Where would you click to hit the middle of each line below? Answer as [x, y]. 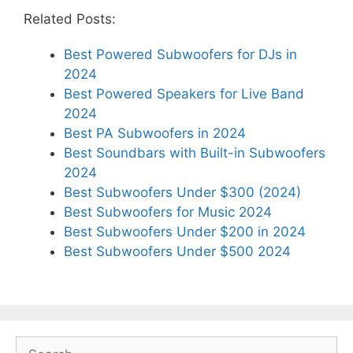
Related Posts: [70, 19]
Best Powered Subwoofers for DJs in [180, 54]
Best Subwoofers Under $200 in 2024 [185, 231]
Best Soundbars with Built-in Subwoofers [195, 152]
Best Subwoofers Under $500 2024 [177, 251]
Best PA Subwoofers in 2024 [155, 133]
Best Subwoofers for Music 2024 [168, 212]
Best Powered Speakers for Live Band [184, 93]
